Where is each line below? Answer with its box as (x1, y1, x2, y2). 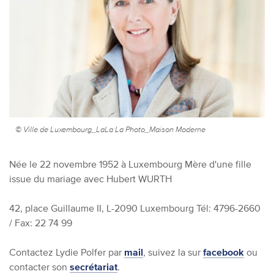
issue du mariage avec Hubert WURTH (9, 172, 172, 184)
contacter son (9, 261, 70, 272)
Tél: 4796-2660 (194, 202, 261, 213)
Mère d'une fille (182, 158, 251, 169)
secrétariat (70, 261, 117, 272)
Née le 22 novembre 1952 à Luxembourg (9, 158, 182, 169)
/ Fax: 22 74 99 (9, 217, 72, 228)
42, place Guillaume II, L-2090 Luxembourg (9, 202, 194, 213)
